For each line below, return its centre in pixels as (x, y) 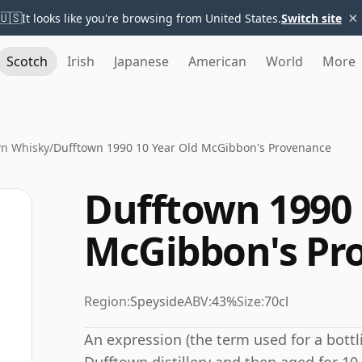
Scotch (27, 61)
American (217, 61)
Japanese (141, 61)
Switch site (311, 18)
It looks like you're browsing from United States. (152, 18)
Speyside (157, 301)
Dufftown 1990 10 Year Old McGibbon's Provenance (192, 147)
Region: (107, 301)
